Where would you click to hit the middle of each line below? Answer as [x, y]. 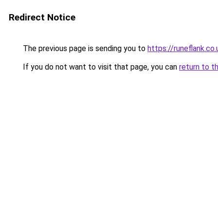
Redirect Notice [42, 17]
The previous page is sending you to [84, 48]
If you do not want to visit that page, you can [100, 67]
